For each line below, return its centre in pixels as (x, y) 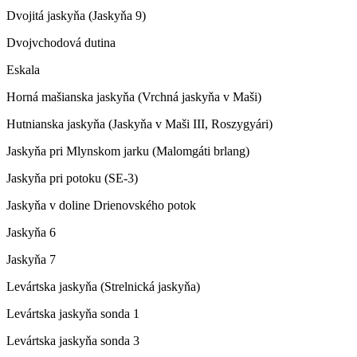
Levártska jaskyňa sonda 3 (73, 340)
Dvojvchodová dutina (61, 42)
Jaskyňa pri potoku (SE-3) (72, 178)
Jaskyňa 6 (31, 232)
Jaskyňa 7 (31, 259)
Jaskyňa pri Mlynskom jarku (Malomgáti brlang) (128, 151)
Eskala (23, 69)
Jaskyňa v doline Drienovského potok (101, 205)
